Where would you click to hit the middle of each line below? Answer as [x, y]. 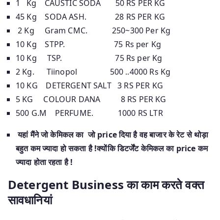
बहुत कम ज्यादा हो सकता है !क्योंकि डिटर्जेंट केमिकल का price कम [112, 148]
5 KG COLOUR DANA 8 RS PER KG [91, 99]
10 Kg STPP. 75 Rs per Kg [88, 44]
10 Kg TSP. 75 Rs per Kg [89, 58]
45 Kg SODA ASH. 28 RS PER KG [91, 16]
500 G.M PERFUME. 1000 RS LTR [89, 113]
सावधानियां [30, 199]
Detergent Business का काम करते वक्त [106, 184]
